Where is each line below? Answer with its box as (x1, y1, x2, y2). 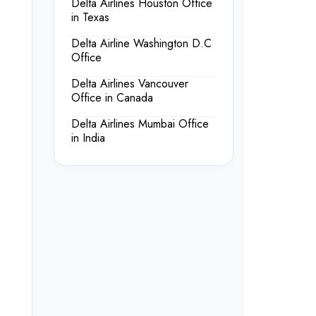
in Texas (71, 9, 109, 26)
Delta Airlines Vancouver (71, 75, 188, 92)
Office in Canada (71, 90, 153, 107)
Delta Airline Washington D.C (71, 35, 212, 52)
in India (71, 130, 105, 147)
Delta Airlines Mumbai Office (71, 116, 209, 133)
